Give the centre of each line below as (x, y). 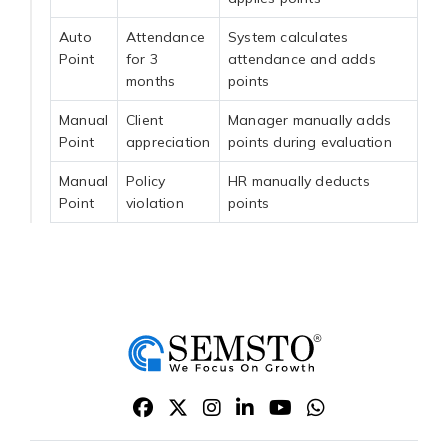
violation (155, 202)
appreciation (168, 141)
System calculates (288, 36)
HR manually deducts (299, 180)
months (151, 80)
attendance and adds (302, 58)
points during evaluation (310, 141)
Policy (146, 180)
